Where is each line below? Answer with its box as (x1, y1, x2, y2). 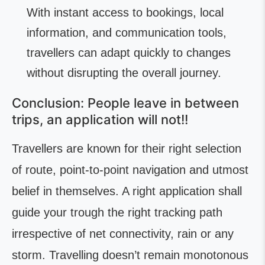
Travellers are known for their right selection (12, 142, 241, 155)
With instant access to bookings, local (27, 6, 224, 19)
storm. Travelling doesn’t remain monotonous (12, 248, 248, 261)
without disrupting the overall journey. (27, 66, 221, 79)
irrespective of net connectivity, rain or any (12, 227, 234, 240)
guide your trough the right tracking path (12, 206, 222, 219)
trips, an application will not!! (12, 112, 188, 127)
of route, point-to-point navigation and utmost (12, 163, 248, 176)
